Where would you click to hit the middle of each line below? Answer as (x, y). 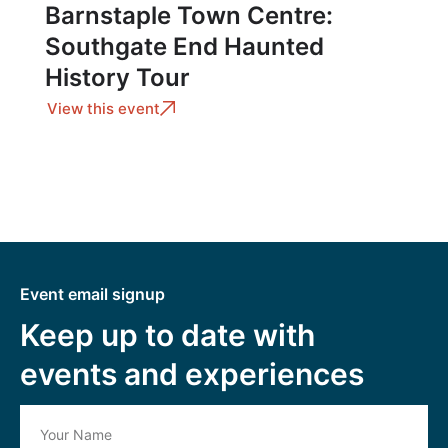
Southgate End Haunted (184, 46)
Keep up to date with (167, 334)
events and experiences (192, 373)
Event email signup (92, 293)
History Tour (117, 77)
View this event (103, 108)
